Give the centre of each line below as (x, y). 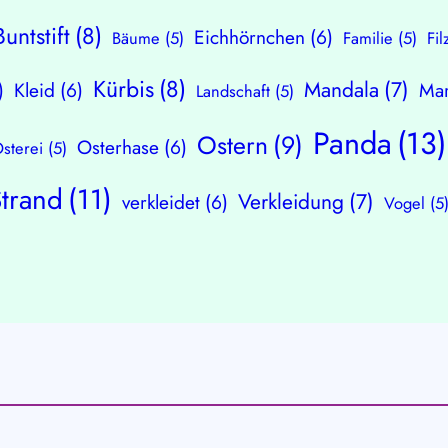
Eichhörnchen (250, 37)
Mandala (342, 90)
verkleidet (161, 202)
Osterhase (118, 147)
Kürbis (124, 89)
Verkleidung (291, 202)
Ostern (233, 145)
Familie (368, 38)
